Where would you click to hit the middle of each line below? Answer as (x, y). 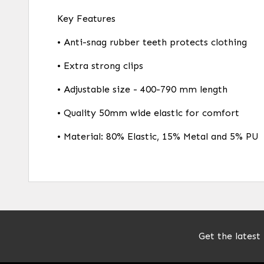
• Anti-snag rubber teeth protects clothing (152, 42)
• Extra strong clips (100, 66)
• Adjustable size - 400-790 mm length (142, 89)
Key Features (86, 19)
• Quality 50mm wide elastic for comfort (148, 113)
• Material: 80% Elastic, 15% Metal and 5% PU (158, 136)
